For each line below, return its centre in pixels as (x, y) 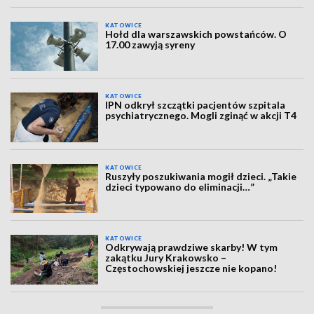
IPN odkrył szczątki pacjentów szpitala (196, 105)
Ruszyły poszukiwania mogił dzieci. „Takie (201, 176)
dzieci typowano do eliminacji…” (180, 186)
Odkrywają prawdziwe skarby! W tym (192, 247)
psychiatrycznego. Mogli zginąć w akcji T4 (201, 116)
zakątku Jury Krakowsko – (166, 258)
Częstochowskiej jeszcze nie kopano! (191, 268)
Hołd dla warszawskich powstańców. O (196, 34)
